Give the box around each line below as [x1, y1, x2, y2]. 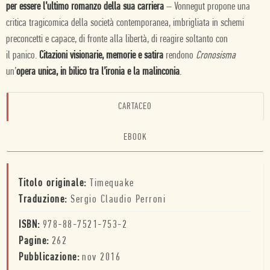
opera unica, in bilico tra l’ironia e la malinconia [16, 66, 180, 78]
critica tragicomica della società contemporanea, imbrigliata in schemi [6, 17, 244, 29]
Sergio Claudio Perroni [71, 194, 166, 206]
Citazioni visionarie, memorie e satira [37, 50, 163, 61]
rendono [163, 50, 196, 61]
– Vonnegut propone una [164, 1, 250, 13]
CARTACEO [118, 102, 152, 111]
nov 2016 [82, 252, 121, 263]
